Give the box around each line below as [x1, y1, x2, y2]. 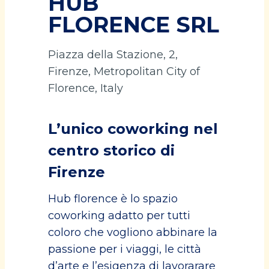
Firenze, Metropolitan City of [48, 65, 200, 78]
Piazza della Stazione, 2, [48, 48, 178, 61]
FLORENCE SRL [48, 11, 219, 38]
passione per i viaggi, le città [48, 243, 201, 256]
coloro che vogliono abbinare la [48, 226, 217, 239]
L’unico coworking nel [48, 120, 218, 138]
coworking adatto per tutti [48, 209, 190, 222]
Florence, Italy [48, 82, 123, 95]
